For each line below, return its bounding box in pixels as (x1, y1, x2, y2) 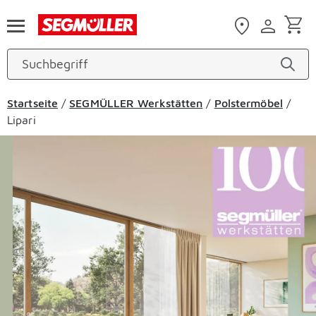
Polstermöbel (214, 97, 283, 109)
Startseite (7, 97, 58, 109)
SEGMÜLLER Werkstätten (69, 97, 203, 109)
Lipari (7, 114, 36, 126)
